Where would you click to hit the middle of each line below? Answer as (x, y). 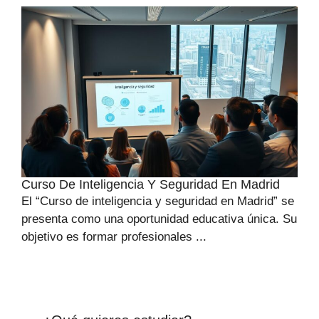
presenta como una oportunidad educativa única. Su (159, 219)
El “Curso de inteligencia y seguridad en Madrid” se (158, 202)
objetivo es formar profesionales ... (114, 237)
